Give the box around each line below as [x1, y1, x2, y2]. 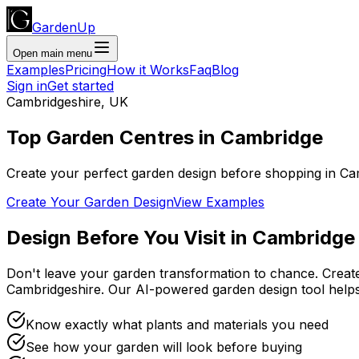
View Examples [173, 193, 264, 210]
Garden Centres [46, 125, 194, 149]
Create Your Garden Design [6, 193, 173, 210]
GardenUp [32, 19, 95, 35]
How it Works [107, 62, 189, 78]
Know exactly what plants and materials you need [26, 316, 329, 333]
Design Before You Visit [6, 225, 226, 249]
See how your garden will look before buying [26, 338, 302, 355]
